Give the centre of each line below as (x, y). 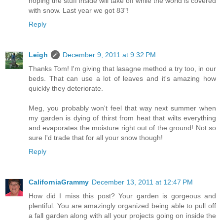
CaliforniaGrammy (59, 182)
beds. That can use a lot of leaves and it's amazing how (122, 78)
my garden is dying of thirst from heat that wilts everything (122, 118)
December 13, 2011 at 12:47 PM (142, 182)
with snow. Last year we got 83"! (79, 10)
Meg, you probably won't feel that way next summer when (122, 108)
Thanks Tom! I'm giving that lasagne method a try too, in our (122, 68)
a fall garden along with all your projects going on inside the (122, 215)
